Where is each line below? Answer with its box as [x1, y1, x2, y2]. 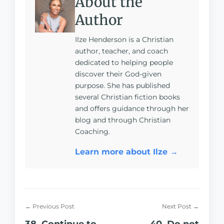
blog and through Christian [75, 115, 170, 124]
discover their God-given [75, 69, 161, 78]
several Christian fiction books [75, 92, 180, 101]
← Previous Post [25, 202, 74, 210]
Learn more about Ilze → [75, 147, 178, 156]
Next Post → [162, 202, 199, 210]
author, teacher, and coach [75, 46, 168, 55]
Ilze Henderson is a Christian [75, 35, 173, 44]
